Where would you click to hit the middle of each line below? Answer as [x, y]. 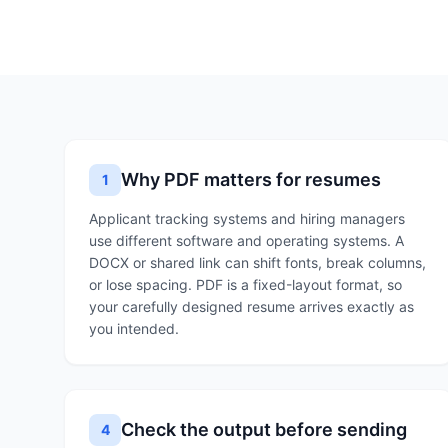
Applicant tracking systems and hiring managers [247, 218]
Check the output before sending [264, 429]
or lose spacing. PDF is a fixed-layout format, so [245, 284]
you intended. [134, 328]
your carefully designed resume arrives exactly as [251, 306]
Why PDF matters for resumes [251, 179]
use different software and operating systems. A [246, 240]
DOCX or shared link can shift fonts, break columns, [257, 262]
